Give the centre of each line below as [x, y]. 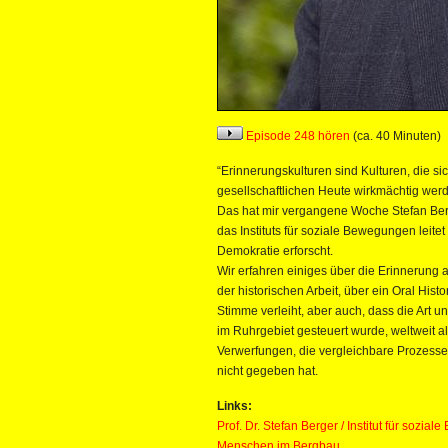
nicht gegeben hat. [267, 371]
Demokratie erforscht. [275, 251]
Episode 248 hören [296, 136]
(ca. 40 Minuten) [395, 136]
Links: [234, 406]
